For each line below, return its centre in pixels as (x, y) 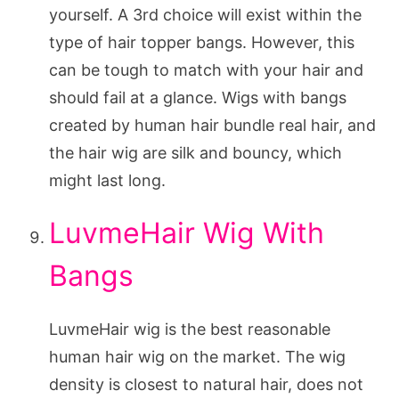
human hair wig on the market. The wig (197, 356)
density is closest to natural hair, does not (206, 384)
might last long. (107, 180)
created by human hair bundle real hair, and (212, 125)
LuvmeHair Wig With (187, 232)
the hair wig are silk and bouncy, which (195, 152)
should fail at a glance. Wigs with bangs (198, 97)
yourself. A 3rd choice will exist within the (205, 14)
